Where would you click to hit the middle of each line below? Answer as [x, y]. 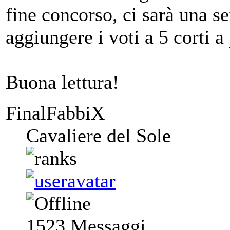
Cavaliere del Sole [99, 136]
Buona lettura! [62, 82]
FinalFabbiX [55, 113]
